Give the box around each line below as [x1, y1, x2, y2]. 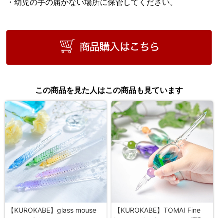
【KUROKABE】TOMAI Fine [114, 206, 200, 215]
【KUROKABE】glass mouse [7, 206, 96, 215]
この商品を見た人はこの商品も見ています [35, 85, 183, 95]
